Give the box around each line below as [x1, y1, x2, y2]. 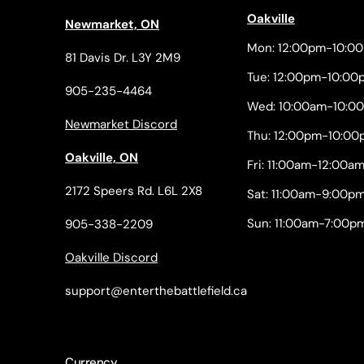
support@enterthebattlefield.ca [65, 283, 247, 300]
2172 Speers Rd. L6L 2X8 [65, 183, 202, 200]
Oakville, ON [65, 149, 138, 167]
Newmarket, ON [65, 16, 159, 33]
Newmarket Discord [65, 116, 177, 133]
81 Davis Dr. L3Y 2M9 [65, 50, 180, 67]
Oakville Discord [65, 249, 158, 266]
